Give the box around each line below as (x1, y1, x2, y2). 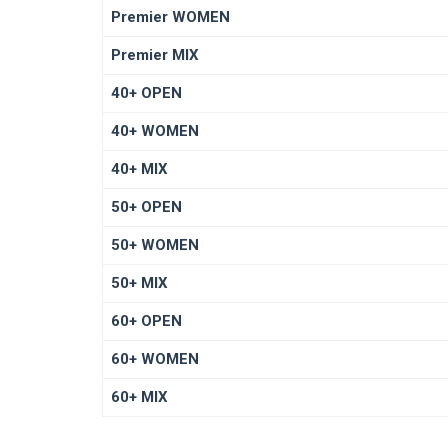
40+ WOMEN (111, 122, 199, 141)
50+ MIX (111, 274, 168, 293)
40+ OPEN (111, 84, 182, 103)
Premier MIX (111, 46, 199, 65)
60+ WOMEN (111, 350, 199, 369)
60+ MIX (111, 388, 168, 407)
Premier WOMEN (111, 8, 230, 27)
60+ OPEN (111, 312, 182, 331)
